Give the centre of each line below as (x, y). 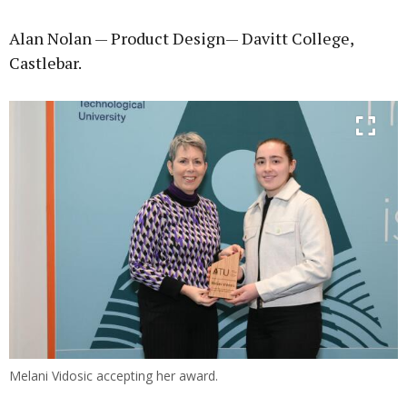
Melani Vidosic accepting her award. (114, 376)
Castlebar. (45, 62)
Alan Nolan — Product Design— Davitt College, (181, 38)
